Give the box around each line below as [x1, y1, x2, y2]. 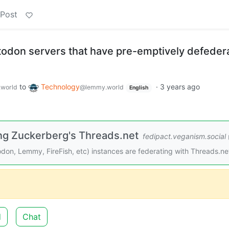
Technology [41, 82, 80, 91]
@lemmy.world [80, 83, 124, 91]
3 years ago [159, 82, 200, 91]
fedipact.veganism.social [143, 131, 226, 141]
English [129, 84, 148, 91]
